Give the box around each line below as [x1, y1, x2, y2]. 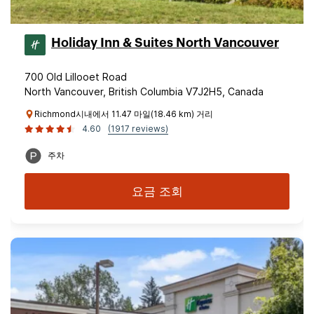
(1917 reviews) [108, 123, 168, 134]
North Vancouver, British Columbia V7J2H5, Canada [25, 86, 264, 97]
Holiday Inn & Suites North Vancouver [51, 36, 279, 49]
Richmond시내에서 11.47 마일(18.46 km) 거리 [34, 109, 213, 119]
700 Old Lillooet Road [25, 71, 127, 83]
